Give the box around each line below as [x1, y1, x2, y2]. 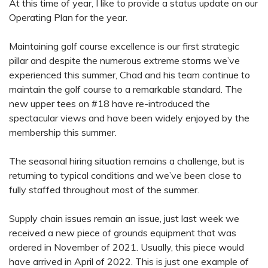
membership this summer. [9, 126, 117, 138]
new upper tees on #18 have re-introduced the [9, 97, 210, 109]
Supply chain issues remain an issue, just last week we [9, 212, 239, 224]
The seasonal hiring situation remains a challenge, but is [9, 154, 245, 167]
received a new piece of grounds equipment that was [9, 226, 236, 239]
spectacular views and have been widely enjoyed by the [9, 111, 249, 124]
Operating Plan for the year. [9, 11, 127, 23]
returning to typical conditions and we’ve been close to [9, 169, 242, 181]
